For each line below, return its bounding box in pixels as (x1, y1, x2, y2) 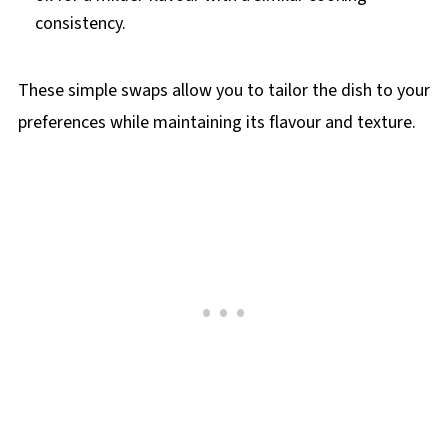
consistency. (34, 11, 126, 37)
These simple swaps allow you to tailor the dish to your (17, 78, 430, 104)
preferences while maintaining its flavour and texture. (17, 110, 416, 136)
